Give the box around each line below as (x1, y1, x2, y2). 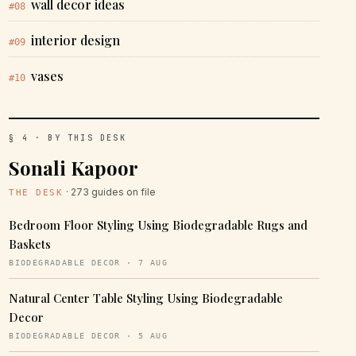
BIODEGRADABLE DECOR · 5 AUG (9, 331, 168, 340)
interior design (31, 32, 121, 48)
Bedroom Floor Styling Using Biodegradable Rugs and (9, 217, 308, 233)
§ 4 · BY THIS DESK (9, 133, 126, 143)
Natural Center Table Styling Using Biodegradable (9, 290, 284, 306)
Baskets (9, 236, 52, 252)
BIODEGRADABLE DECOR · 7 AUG (9, 258, 168, 267)
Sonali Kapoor (9, 155, 139, 180)
